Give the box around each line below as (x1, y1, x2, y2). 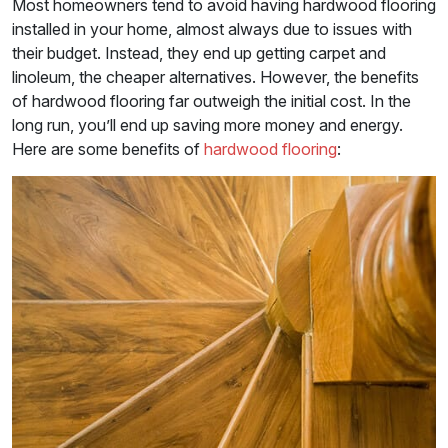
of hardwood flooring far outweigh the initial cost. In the (12, 90, 411, 111)
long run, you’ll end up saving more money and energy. (12, 114, 403, 135)
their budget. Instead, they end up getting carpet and (12, 42, 386, 63)
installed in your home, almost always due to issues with (12, 18, 412, 39)
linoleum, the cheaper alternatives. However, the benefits (12, 66, 419, 87)
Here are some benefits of (12, 138, 204, 159)
